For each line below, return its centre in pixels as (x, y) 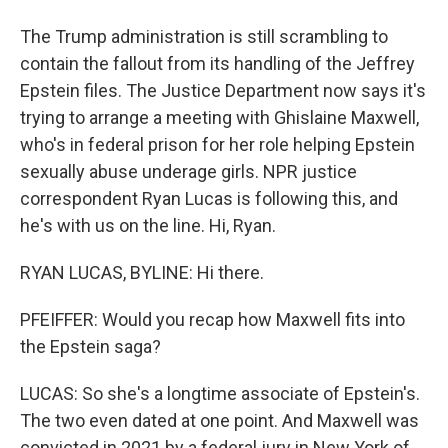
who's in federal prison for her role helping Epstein (217, 144)
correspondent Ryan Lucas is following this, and (209, 198)
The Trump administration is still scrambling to (204, 36)
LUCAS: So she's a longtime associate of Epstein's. (220, 393)
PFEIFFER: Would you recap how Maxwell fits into (212, 319)
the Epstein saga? (90, 346)
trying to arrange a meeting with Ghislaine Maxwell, (219, 117)
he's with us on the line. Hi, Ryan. (148, 225)
